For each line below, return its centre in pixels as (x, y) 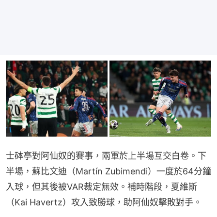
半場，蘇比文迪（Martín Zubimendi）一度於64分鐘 (108, 171)
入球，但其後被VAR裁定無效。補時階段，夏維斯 (101, 187)
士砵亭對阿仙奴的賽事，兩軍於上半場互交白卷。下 (106, 156)
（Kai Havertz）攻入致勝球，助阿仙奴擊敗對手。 (104, 202)
